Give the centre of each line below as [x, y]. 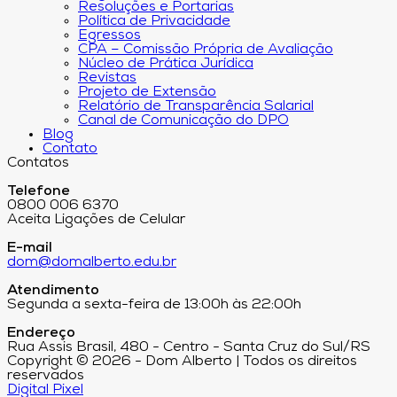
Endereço [41, 334]
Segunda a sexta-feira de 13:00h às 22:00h [154, 305]
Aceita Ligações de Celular [96, 220]
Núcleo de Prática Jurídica [166, 64]
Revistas [107, 78]
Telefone [39, 192]
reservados [46, 376]
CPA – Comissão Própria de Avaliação [206, 50]
